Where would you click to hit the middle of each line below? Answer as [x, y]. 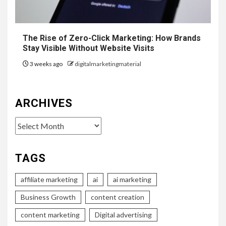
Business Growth [48, 197]
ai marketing [132, 180]
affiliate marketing [49, 180]
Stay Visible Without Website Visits [89, 48]
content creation [118, 197]
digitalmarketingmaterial [108, 64]
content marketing [50, 215]
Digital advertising [123, 215]
